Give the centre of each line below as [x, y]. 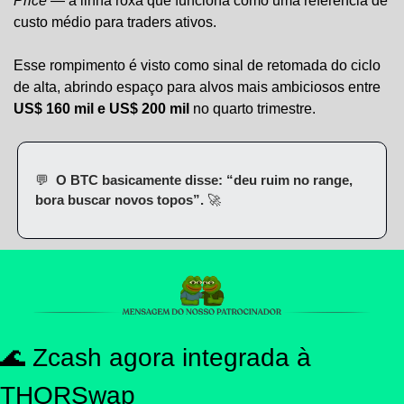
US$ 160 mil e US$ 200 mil [101, 108]
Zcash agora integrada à [168, 357]
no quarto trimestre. [252, 108]
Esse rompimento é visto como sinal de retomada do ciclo [197, 65]
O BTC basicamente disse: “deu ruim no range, [201, 179]
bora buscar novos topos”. [121, 199]
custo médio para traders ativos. [115, 22]
